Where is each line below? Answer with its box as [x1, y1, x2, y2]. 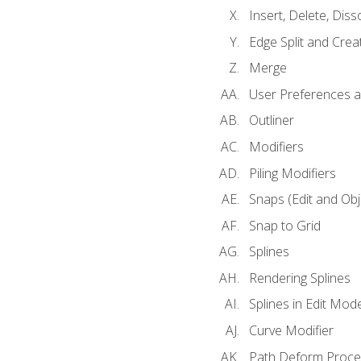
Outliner [248, 111, 294, 130]
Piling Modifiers [248, 164, 336, 182]
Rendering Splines [248, 268, 351, 287]
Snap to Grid [248, 216, 321, 234]
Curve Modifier [248, 321, 334, 339]
